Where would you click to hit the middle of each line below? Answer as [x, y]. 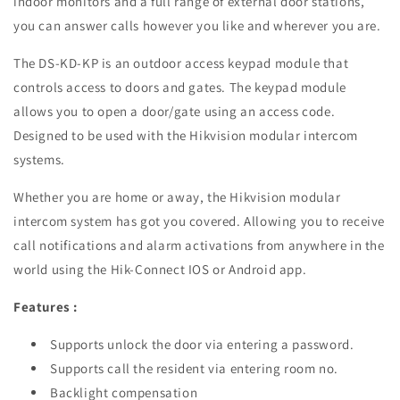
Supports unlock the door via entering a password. [202, 345]
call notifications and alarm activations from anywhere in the [199, 246]
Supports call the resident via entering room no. [194, 369]
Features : [46, 307]
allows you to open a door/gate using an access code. [175, 112]
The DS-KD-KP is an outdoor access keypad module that [181, 63]
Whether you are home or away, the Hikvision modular [177, 197]
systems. [39, 160]
